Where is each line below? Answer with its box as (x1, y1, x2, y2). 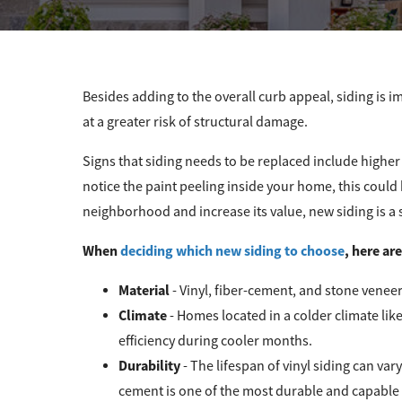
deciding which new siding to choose (120, 240, 345, 260)
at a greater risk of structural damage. (83, 112, 308, 131)
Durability (118, 355, 183, 375)
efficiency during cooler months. (118, 331, 312, 350)
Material (118, 280, 172, 300)
